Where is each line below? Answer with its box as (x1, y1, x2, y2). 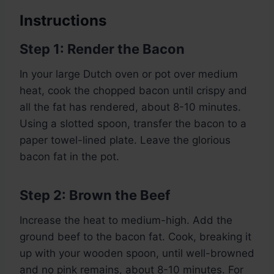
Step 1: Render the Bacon (20, 40, 185, 57)
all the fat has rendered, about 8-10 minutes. (20, 100, 241, 113)
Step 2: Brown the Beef (20, 187, 170, 203)
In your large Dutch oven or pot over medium (20, 67, 238, 80)
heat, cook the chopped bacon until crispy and (20, 84, 247, 97)
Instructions (20, 11, 106, 29)
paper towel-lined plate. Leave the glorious (20, 133, 231, 146)
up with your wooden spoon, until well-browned (20, 246, 254, 259)
